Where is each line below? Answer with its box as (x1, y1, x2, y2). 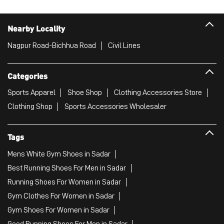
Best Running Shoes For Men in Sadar (7, 163, 126, 172)
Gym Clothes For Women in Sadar (7, 191, 114, 200)
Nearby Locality (7, 22, 65, 33)
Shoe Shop (67, 88, 102, 97)
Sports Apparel (7, 88, 55, 97)
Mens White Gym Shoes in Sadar (7, 149, 110, 158)
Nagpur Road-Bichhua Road (7, 41, 96, 49)
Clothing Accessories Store (114, 88, 202, 97)
